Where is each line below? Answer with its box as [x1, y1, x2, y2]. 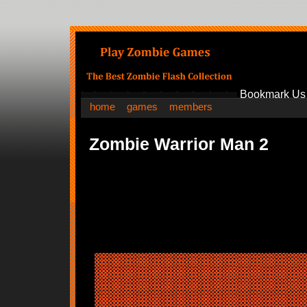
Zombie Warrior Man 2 [89, 134, 269, 153]
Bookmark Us [240, 88, 306, 100]
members [169, 101, 212, 112]
